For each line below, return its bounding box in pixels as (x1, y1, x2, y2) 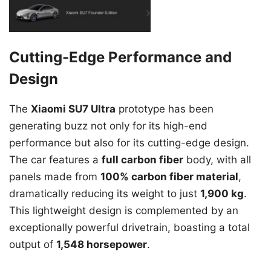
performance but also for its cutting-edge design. (9, 137, 249, 149)
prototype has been (116, 103, 214, 116)
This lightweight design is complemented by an (9, 204, 238, 217)
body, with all (183, 154, 251, 166)
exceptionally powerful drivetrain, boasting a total (9, 221, 250, 234)
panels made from (9, 171, 100, 183)
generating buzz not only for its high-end (9, 120, 207, 132)
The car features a (9, 154, 102, 166)
